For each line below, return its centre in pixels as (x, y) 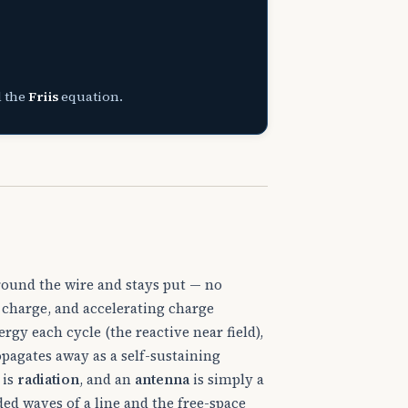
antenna (162, 380)
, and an (107, 380)
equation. (91, 97)
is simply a (227, 380)
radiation (48, 380)
